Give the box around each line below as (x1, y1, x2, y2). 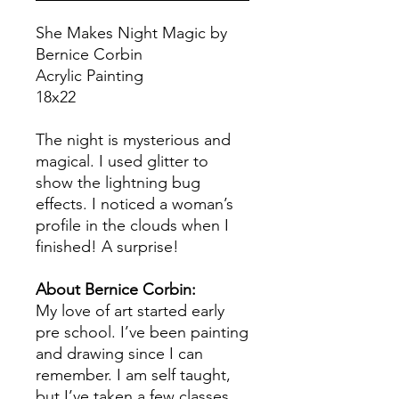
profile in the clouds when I (36, 216, 229, 235)
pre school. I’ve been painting (36, 322, 248, 342)
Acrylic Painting (36, 66, 143, 85)
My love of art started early (36, 301, 224, 321)
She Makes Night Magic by (36, 23, 227, 43)
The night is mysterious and (36, 130, 231, 150)
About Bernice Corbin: (36, 280, 196, 299)
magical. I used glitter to (36, 151, 208, 171)
